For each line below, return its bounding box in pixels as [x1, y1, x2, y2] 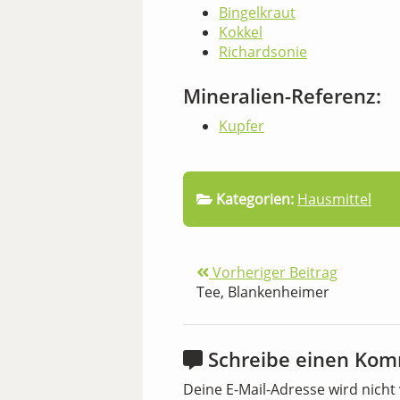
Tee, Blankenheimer [196, 282, 329, 302]
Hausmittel [297, 189, 371, 209]
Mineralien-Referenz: [183, 82, 381, 109]
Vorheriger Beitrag [209, 262, 337, 282]
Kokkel [219, 22, 262, 42]
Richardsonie [219, 42, 307, 62]
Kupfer [219, 116, 264, 136]
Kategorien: [216, 189, 294, 209]
